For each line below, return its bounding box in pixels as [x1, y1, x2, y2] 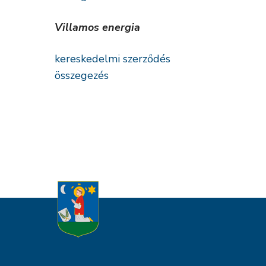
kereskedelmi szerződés [55, 52, 170, 66]
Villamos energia [55, 20, 140, 34]
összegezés [55, 68, 109, 83]
